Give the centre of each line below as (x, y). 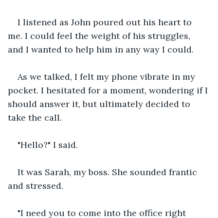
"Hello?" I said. (48, 145)
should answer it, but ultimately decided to (100, 104)
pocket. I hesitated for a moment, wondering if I (109, 90)
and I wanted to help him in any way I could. (101, 49)
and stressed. (36, 185)
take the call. (35, 117)
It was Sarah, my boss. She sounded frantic (109, 172)
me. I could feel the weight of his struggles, (100, 36)
